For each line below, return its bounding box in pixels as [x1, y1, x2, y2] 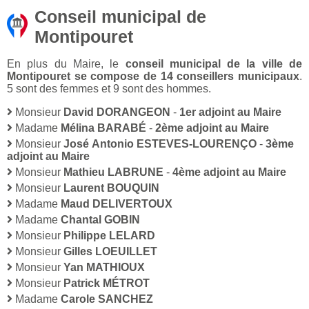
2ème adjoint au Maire [155, 122, 269, 134]
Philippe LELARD [63, 230, 155, 242]
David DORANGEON [63, 106, 170, 119]
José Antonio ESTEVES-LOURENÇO [63, 138, 257, 150]
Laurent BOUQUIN [63, 182, 159, 195]
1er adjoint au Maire [179, 106, 281, 119]
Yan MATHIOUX [63, 261, 145, 274]
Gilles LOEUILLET [63, 246, 157, 258]
